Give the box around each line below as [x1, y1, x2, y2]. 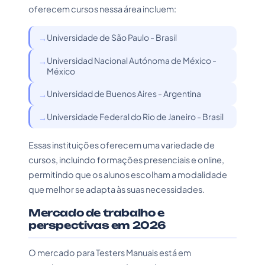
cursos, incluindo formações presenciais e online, [28, 154, 224, 165]
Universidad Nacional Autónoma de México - [47, 55, 216, 66]
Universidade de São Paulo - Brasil [47, 32, 177, 43]
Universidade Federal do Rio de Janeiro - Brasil [47, 111, 224, 122]
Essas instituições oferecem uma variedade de [28, 140, 215, 150]
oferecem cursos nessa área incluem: [28, 4, 176, 14]
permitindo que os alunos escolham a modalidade [28, 169, 227, 180]
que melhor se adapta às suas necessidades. [28, 184, 205, 195]
